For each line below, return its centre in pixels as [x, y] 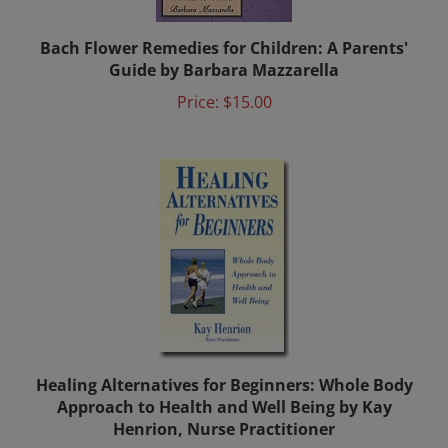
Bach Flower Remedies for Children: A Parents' [224, 28]
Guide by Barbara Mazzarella [224, 50]
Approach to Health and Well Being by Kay [224, 387]
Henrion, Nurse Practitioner [224, 409]
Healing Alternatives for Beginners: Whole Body [224, 365]
